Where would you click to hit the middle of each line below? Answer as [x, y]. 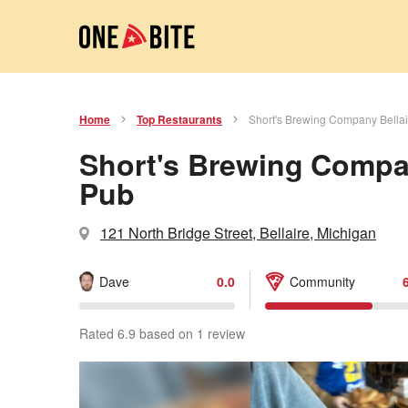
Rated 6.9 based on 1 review [162, 333]
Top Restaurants [179, 119]
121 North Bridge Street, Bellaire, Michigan [238, 233]
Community [322, 281]
